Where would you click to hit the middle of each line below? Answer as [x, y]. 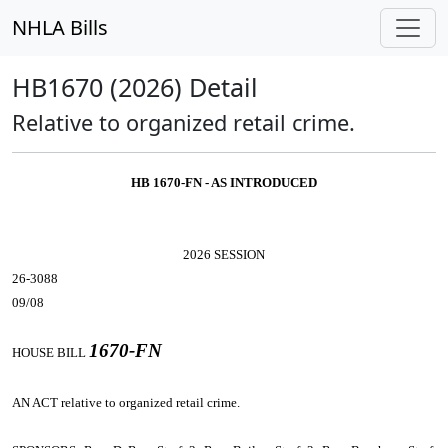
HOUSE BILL [50, 352]
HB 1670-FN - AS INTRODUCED [224, 182]
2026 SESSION [224, 254]
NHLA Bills [60, 27]
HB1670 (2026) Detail [135, 87]
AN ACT [36, 402]
